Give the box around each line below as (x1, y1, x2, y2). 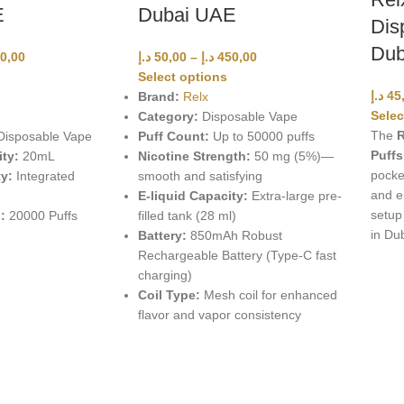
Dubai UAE (138, 4, 237, 27)
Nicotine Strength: (138, 149, 255, 164)
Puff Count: (138, 129, 214, 144)
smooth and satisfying (138, 169, 263, 184)
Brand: (138, 89, 184, 105)
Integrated (12, 169, 75, 184)
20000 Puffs (5, 208, 78, 224)
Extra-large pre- (252, 188, 343, 204)
